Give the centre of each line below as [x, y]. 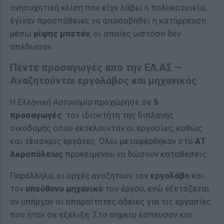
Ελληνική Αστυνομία [55, 102]
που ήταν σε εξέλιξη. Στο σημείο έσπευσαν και [101, 214]
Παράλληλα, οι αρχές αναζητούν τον [80, 175]
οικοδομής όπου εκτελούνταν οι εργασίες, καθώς [106, 128]
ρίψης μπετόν [62, 33]
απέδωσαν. [32, 46]
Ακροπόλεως [36, 154]
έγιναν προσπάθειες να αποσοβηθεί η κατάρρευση [108, 20]
